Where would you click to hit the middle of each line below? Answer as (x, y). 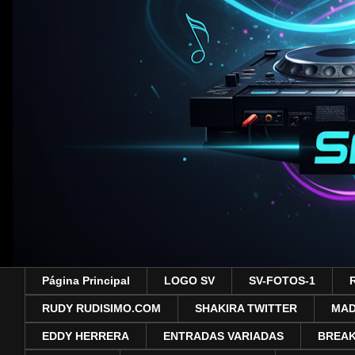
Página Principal (86, 281)
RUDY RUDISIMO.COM (101, 309)
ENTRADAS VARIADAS (223, 336)
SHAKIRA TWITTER (246, 309)
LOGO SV (189, 281)
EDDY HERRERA (86, 336)
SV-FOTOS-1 (282, 281)
